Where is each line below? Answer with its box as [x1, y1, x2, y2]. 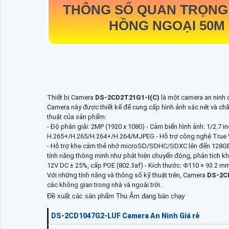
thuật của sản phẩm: [47, 113, 106, 121]
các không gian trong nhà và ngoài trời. [47, 181, 162, 189]
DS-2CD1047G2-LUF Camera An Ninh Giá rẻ [51, 212, 200, 220]
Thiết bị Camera [47, 94, 95, 102]
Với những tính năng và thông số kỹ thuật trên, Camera [47, 171, 207, 179]
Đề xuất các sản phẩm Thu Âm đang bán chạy [47, 192, 185, 200]
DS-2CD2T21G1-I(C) [95, 94, 161, 102]
